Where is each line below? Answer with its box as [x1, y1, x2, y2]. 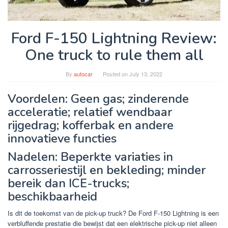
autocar [74, 70, 93, 78]
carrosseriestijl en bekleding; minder [8, 162, 206, 179]
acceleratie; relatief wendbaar [8, 104, 172, 121]
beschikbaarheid [8, 188, 97, 205]
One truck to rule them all [24, 45, 204, 66]
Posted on [103, 70, 129, 78]
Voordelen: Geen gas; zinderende [8, 91, 189, 107]
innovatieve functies [8, 130, 117, 147]
